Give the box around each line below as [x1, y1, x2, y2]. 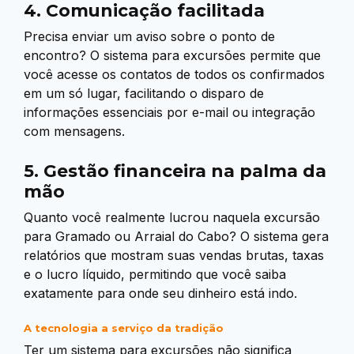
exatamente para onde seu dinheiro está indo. [24, 285, 297, 302]
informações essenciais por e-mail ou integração [24, 104, 315, 121]
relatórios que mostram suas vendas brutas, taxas [24, 247, 324, 264]
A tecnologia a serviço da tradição [24, 322, 224, 335]
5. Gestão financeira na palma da [24, 160, 326, 182]
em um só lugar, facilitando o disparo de [24, 85, 264, 102]
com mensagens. [24, 123, 125, 140]
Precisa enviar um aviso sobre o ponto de [24, 28, 275, 45]
